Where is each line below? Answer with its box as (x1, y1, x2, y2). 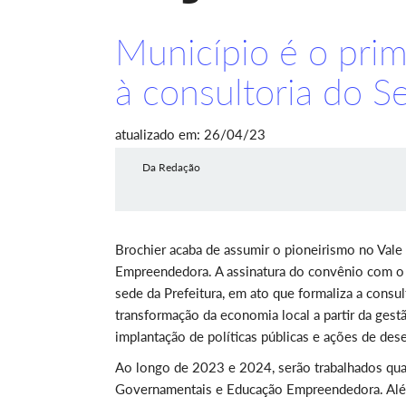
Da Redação (142, 160, 200, 174)
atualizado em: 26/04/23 (115, 126, 266, 142)
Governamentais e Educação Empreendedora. (115, 381, 386, 397)
